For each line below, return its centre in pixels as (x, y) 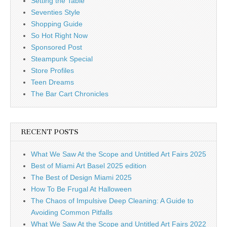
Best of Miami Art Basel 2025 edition (89, 165)
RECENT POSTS (50, 132)
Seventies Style (55, 12)
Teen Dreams (52, 82)
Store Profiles (52, 70)
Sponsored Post (56, 47)
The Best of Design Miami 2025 (81, 177)
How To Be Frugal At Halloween (81, 189)
